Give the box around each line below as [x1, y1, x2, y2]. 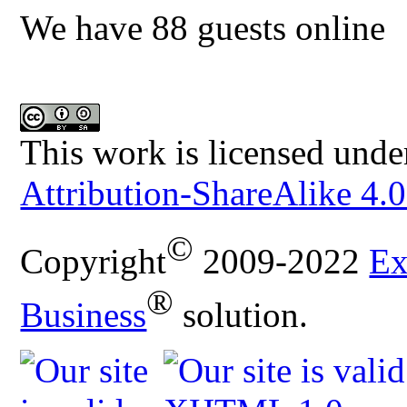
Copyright [20, 241, 167, 281]
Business [20, 294, 147, 334]
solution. [174, 294, 309, 334]
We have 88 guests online [20, 7, 386, 47]
